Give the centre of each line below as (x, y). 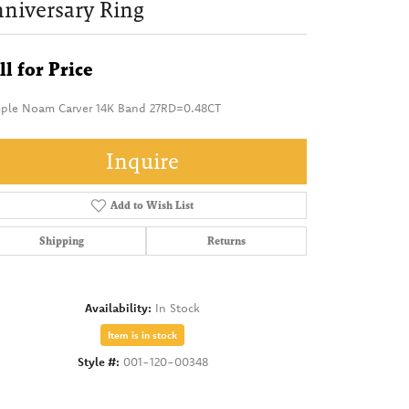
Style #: (98, 361)
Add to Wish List (152, 205)
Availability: (118, 307)
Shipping (62, 241)
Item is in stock (142, 335)
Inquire (142, 161)
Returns (226, 241)
